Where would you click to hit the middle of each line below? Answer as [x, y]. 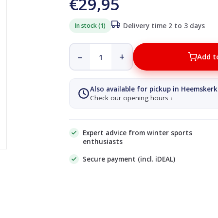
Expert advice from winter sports [137, 133]
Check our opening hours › [131, 98]
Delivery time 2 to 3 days [164, 26]
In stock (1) [90, 26]
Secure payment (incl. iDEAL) [129, 159]
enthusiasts [102, 142]
